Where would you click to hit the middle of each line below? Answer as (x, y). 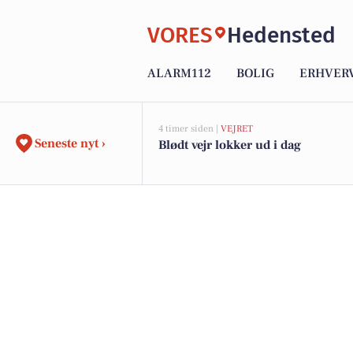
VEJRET (237, 129)
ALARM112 (179, 74)
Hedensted (281, 35)
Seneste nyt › (70, 143)
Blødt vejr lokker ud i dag (230, 145)
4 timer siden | (190, 129)
